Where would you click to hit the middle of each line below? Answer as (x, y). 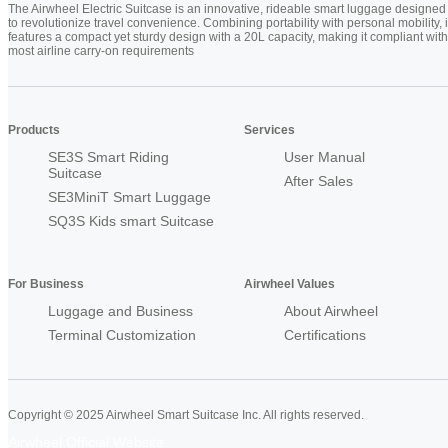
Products (34, 130)
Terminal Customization (122, 335)
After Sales (318, 181)
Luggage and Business (120, 311)
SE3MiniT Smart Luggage (129, 197)
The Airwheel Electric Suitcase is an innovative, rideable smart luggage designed (227, 9)
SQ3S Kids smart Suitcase (131, 221)
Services (269, 130)
